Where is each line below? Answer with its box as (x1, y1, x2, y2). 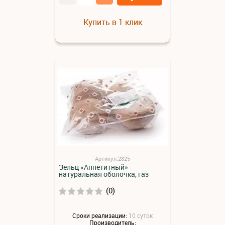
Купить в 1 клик (83, 16, 142, 28)
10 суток (129, 211, 153, 220)
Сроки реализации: (72, 211, 127, 220)
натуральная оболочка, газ (59, 169, 149, 179)
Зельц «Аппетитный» (59, 162, 128, 172)
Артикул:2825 (95, 154, 130, 162)
